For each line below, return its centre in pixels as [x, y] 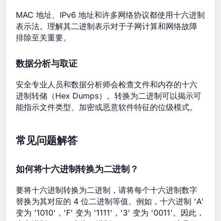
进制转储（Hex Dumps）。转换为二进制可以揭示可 [109, 96]
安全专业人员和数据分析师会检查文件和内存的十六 [107, 85]
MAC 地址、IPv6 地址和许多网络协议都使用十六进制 [110, 15]
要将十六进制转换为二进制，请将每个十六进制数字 [107, 190]
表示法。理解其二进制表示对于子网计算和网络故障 [107, 26]
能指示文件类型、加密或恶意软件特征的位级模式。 [107, 107]
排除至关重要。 [44, 38]
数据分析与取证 [47, 64]
